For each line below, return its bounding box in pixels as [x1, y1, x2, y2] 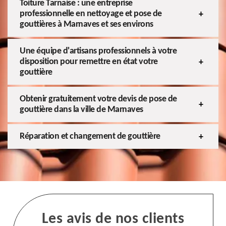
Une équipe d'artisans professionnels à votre [20, 46, 177, 56]
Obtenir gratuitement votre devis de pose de [20, 94, 177, 104]
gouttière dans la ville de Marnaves [20, 105, 143, 115]
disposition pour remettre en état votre [20, 57, 158, 67]
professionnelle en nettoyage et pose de [20, 9, 162, 19]
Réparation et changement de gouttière [20, 132, 160, 142]
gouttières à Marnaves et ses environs [20, 20, 153, 30]
